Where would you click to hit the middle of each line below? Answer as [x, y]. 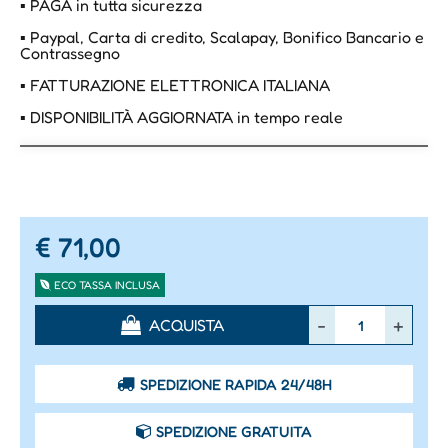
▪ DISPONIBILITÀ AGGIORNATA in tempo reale [181, 117]
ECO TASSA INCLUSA [107, 285]
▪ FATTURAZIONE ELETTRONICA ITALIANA [175, 85]
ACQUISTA [186, 325]
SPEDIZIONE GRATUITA [234, 432]
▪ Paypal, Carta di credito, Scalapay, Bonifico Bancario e [222, 37]
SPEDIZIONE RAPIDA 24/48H [235, 385]
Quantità [66, 316]
